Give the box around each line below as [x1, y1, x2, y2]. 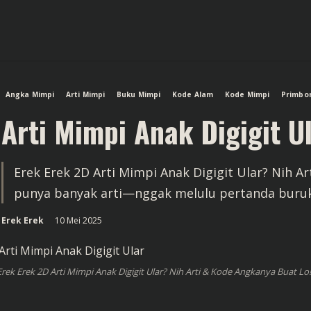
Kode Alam [172, 90, 214, 99]
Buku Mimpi [117, 90, 161, 99]
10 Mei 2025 [55, 215, 104, 226]
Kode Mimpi [225, 90, 270, 99]
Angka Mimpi [6, 90, 55, 99]
